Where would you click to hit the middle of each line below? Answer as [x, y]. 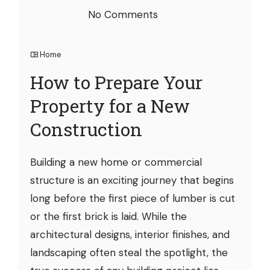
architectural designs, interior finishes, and [130, 234]
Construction [86, 129]
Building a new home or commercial [116, 162]
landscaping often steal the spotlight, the [129, 252]
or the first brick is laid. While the [108, 216]
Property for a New [110, 105]
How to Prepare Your [116, 82]
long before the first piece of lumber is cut [133, 198]
